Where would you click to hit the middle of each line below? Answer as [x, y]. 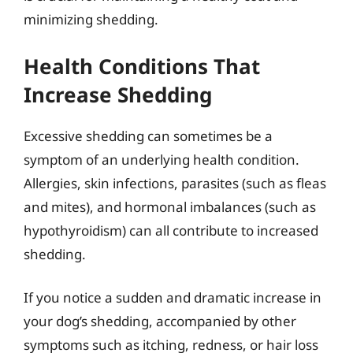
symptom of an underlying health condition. [162, 159]
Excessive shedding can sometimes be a [148, 136]
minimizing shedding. [91, 19]
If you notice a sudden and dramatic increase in [173, 297]
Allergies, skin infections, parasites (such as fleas [175, 183]
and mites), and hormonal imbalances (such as [170, 206]
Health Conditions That [142, 66]
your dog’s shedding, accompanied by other [160, 321]
